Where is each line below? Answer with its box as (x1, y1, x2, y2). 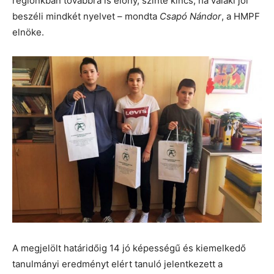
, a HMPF (221, 10, 260, 22)
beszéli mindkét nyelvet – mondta (12, 10, 157, 22)
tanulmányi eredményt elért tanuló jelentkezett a (12, 257, 223, 270)
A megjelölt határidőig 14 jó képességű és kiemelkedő (12, 242, 246, 254)
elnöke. (12, 26, 44, 38)
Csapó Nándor (157, 10, 221, 22)
